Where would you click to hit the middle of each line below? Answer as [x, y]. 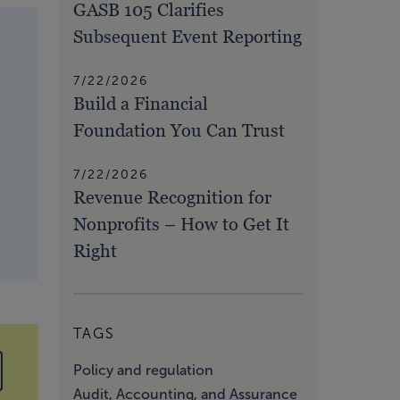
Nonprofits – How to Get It [181, 224]
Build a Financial [141, 103]
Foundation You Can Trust [179, 130]
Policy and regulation [143, 370]
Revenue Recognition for [172, 197]
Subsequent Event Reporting [187, 36]
